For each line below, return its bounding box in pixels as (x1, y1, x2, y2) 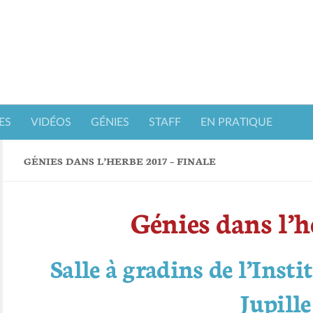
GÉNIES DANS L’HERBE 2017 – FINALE (24, 153, 216, 168)
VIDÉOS (31, 116, 71, 128)
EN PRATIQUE (201, 116, 272, 128)
